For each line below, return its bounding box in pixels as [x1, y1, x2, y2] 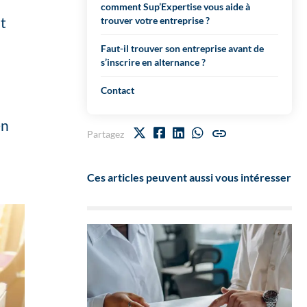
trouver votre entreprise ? [101, 14, 210, 26]
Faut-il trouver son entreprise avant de [101, 42, 264, 54]
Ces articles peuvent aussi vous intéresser [87, 171, 291, 184]
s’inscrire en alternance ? [101, 56, 206, 68]
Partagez [87, 129, 124, 140]
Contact [101, 84, 134, 96]
